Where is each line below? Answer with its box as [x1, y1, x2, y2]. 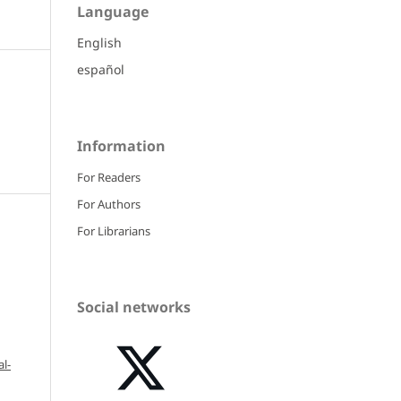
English [77, 34, 122, 52]
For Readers [77, 169, 141, 186]
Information [77, 136, 166, 157]
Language [77, 2, 149, 22]
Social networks [77, 297, 191, 318]
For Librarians [77, 223, 150, 240]
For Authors [77, 196, 141, 213]
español [77, 61, 124, 79]
